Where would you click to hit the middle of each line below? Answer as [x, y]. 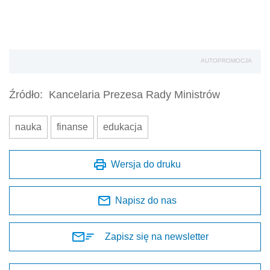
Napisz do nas [146, 201]
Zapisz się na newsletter [157, 237]
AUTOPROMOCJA [226, 61]
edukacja [123, 127]
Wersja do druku [146, 165]
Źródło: [26, 95]
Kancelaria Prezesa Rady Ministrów [134, 95]
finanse [72, 127]
